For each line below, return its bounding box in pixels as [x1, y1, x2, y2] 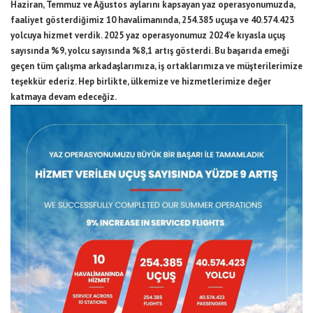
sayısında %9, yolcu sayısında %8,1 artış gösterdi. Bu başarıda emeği [10, 44, 289, 57]
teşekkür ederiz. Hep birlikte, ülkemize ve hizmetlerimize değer [10, 75, 271, 87]
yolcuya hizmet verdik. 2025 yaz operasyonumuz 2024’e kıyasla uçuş [10, 29, 285, 41]
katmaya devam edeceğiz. [10, 90, 117, 103]
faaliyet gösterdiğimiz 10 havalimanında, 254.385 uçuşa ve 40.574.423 [10, 13, 294, 26]
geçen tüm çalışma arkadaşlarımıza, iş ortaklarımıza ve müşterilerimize [10, 59, 303, 72]
